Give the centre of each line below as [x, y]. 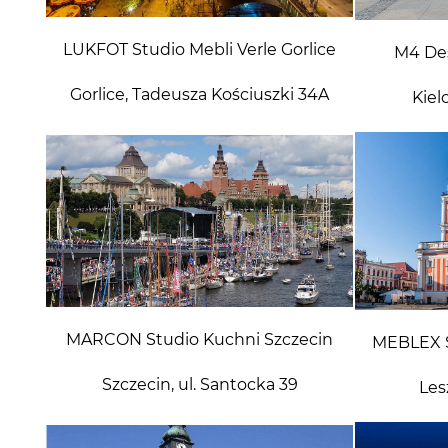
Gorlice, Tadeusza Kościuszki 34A [199, 94]
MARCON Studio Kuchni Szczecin [199, 339]
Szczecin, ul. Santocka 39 [199, 384]
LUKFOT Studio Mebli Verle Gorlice [199, 49]
